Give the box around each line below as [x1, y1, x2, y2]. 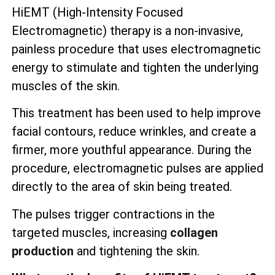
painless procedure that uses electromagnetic [12, 41, 261, 56]
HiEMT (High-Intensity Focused [12, 4, 183, 20]
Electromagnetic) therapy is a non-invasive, [12, 23, 243, 38]
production [12, 243, 74, 258]
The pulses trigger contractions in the [12, 206, 215, 222]
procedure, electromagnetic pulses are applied [12, 161, 263, 176]
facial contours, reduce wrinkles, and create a [12, 124, 256, 139]
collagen [167, 225, 218, 240]
